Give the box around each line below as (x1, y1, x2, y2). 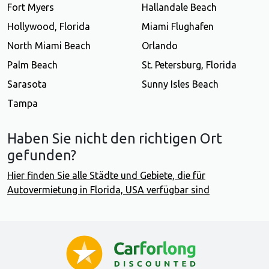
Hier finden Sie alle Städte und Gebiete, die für (7, 170, 205, 181)
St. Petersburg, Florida (142, 59, 237, 71)
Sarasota (7, 79, 47, 90)
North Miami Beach (7, 40, 91, 52)
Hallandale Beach (142, 2, 217, 13)
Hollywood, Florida (7, 21, 90, 32)
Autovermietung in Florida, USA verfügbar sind (7, 184, 210, 196)
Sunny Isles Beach (142, 79, 219, 90)
